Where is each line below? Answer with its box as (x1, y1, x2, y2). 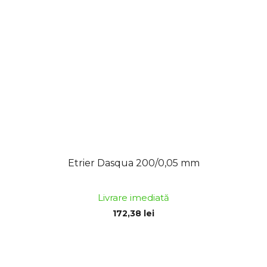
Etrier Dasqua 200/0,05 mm (67, 157, 200, 169)
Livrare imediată (98, 192, 169, 204)
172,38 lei (113, 208, 154, 219)
